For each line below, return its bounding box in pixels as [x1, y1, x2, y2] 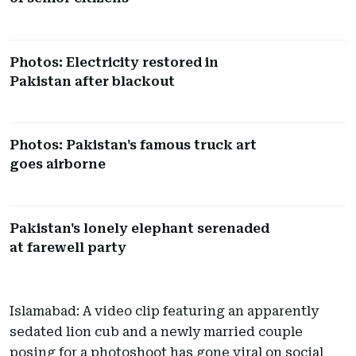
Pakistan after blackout [10, 73, 175, 89]
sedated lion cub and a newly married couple [10, 324, 303, 340]
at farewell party [10, 239, 126, 255]
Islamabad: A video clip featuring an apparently [10, 304, 319, 319]
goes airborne [10, 157, 106, 172]
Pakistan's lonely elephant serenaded [10, 220, 269, 236]
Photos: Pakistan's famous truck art [10, 137, 257, 153]
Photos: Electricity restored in [10, 54, 219, 70]
